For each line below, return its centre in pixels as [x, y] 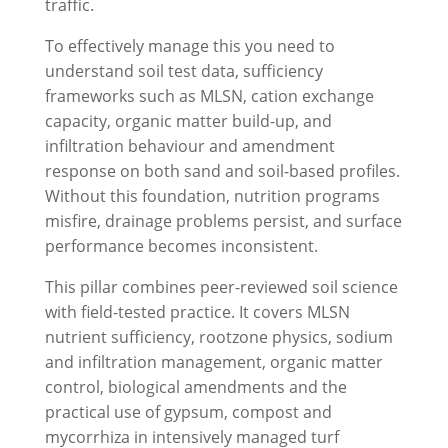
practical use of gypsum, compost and [188, 412]
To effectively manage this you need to [189, 46]
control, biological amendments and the [195, 387]
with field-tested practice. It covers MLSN [197, 312]
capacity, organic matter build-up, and [188, 121]
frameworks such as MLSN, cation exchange [209, 96]
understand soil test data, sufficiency [183, 71]
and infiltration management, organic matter [213, 362]
